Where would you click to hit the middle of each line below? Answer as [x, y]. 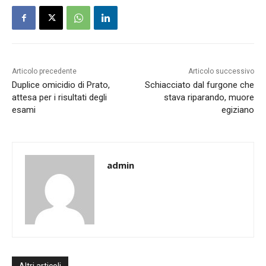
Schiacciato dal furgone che [199, 85]
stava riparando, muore [209, 98]
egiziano [237, 110]
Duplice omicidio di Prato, [61, 85]
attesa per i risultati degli [59, 98]
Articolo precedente [44, 72]
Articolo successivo [221, 72]
